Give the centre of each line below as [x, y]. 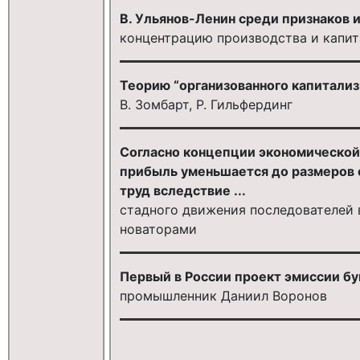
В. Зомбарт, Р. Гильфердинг [206, 104]
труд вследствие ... [182, 190]
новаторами [158, 229]
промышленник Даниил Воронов [223, 295]
